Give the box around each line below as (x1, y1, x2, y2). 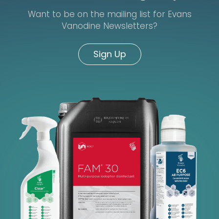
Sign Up (93, 47, 126, 60)
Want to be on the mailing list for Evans (27, 8, 192, 20)
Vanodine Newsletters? (62, 20, 157, 32)
